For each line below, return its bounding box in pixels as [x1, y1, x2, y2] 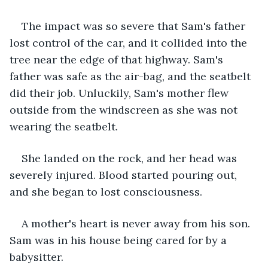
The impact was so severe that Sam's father [22, 19, 248, 33]
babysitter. [10, 249, 66, 264]
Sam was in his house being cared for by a [10, 233, 230, 247]
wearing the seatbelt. [10, 119, 121, 133]
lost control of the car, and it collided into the [10, 35, 250, 50]
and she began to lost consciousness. [10, 184, 202, 199]
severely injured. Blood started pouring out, [10, 167, 240, 182]
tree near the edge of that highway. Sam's [10, 52, 226, 66]
